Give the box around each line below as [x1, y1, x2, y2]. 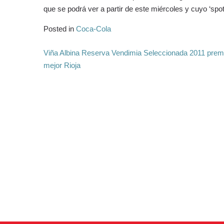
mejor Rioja [43, 60, 80, 69]
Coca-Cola [76, 24, 111, 33]
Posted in [43, 24, 76, 33]
